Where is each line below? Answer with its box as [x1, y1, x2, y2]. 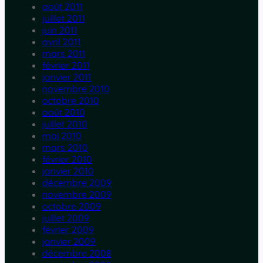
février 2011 [42, 59, 90, 72]
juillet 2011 [42, 12, 85, 25]
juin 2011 [42, 24, 77, 36]
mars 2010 [42, 141, 88, 154]
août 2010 [42, 106, 85, 119]
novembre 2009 [42, 188, 112, 201]
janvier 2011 [42, 71, 92, 83]
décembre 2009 [42, 177, 112, 189]
